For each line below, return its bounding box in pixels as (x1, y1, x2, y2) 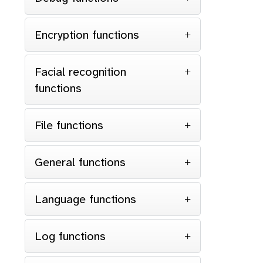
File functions (35, 117, 103, 133)
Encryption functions (35, 27, 139, 42)
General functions (35, 154, 126, 170)
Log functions (35, 228, 106, 244)
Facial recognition (35, 64, 126, 79)
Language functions (35, 191, 136, 207)
